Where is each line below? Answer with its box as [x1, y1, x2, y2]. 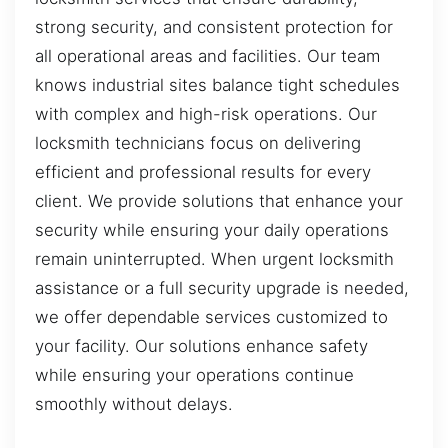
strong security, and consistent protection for [35, 16, 393, 37]
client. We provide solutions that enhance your [35, 190, 403, 211]
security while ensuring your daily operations [35, 219, 389, 240]
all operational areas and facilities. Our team [35, 45, 380, 66]
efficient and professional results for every [35, 161, 371, 182]
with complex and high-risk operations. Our [35, 103, 377, 124]
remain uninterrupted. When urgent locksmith [35, 248, 394, 269]
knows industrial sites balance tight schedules [35, 74, 400, 95]
